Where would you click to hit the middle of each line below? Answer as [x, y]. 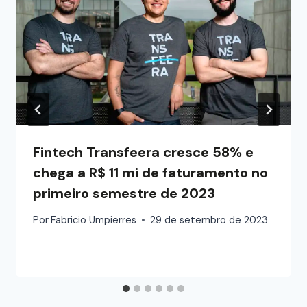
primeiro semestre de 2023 [124, 193]
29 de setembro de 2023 [209, 220]
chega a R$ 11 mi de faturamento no [150, 172]
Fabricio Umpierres [94, 220]
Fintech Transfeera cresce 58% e [143, 152]
